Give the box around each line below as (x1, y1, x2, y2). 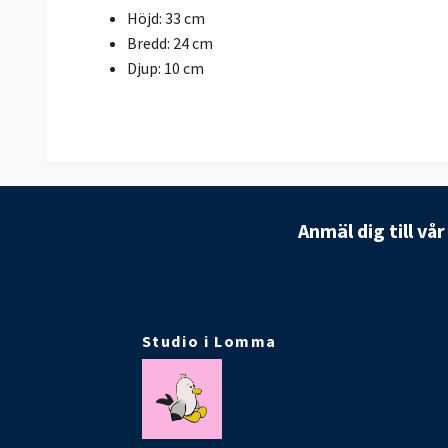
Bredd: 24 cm (127, 32, 213, 53)
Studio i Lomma (141, 331, 278, 352)
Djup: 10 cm (127, 57, 204, 78)
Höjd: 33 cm (127, 7, 205, 28)
